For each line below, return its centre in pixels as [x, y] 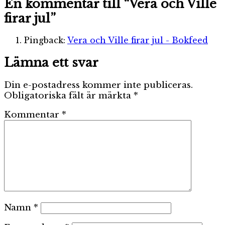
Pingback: [46, 40]
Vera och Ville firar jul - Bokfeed [138, 40]
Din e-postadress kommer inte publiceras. [98, 85]
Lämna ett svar [51, 63]
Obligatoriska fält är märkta [69, 96]
